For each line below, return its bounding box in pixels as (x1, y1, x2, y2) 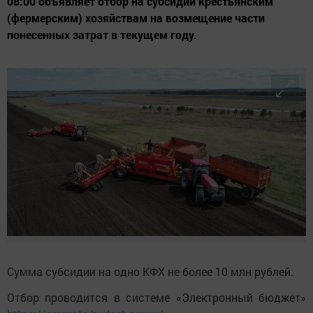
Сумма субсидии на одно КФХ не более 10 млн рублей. (7, 264, 293, 279)
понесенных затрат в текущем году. (7, 27, 197, 43)
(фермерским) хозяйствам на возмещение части (7, 10, 265, 26)
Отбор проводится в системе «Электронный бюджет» (7, 290, 306, 305)
